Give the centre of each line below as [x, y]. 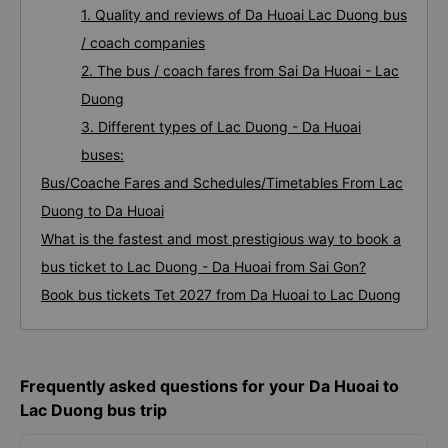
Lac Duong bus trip [93, 410]
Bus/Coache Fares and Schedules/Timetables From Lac [222, 182]
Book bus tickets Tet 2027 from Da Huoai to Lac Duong [221, 294]
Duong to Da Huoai [102, 210]
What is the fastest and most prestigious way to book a [221, 238]
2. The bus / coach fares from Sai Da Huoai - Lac [240, 70]
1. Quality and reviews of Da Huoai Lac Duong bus [244, 14]
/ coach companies [143, 42]
